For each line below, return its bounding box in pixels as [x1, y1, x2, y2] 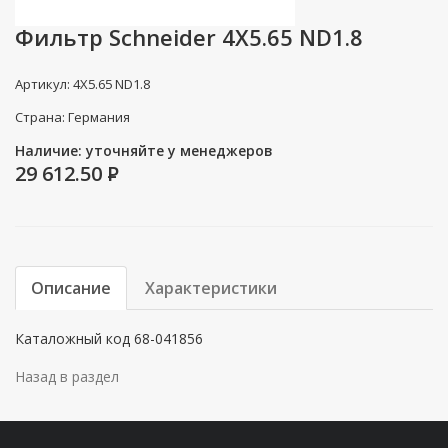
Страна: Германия [15, 107, 130, 126]
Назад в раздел [15, 366, 119, 386]
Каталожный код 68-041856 [15, 328, 203, 348]
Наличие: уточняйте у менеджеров [15, 140, 273, 160]
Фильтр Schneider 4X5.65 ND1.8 [15, 22, 363, 52]
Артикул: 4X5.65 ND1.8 [15, 74, 150, 93]
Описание [31, 276, 111, 299]
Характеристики [145, 276, 277, 299]
